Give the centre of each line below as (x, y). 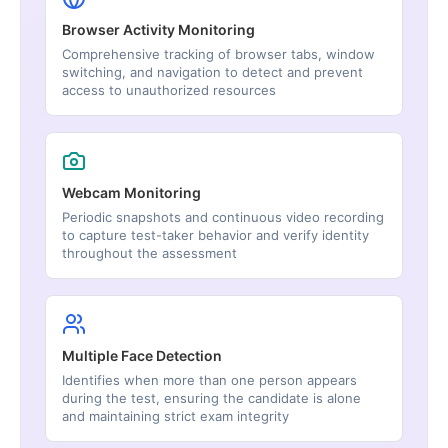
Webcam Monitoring (131, 193)
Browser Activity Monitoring (158, 30)
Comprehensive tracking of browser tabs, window (218, 54)
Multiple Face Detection (142, 356)
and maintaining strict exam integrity (175, 416)
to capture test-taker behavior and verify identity (215, 235)
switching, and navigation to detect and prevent (212, 72)
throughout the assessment (149, 253)
